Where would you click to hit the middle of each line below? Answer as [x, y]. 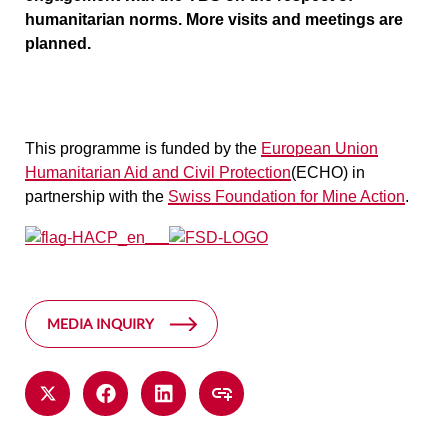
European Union [319, 148]
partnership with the [96, 196]
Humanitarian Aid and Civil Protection [158, 172]
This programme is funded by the [143, 148]
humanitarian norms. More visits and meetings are [214, 19]
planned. [58, 43]
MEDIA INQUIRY [100, 323]
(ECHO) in [328, 172]
